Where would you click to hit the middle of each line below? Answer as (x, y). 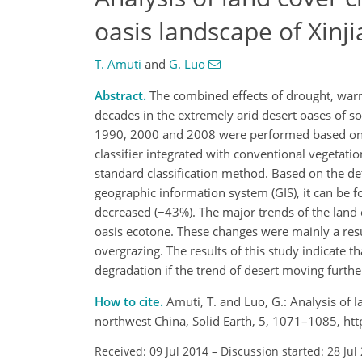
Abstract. (120, 95)
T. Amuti (118, 64)
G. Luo (187, 64)
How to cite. (130, 301)
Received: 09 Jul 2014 (152, 351)
